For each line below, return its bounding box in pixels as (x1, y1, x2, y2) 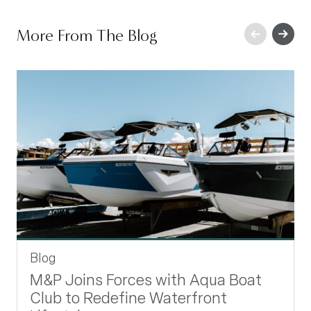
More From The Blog (17, 25, 158, 45)
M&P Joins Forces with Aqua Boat (30, 270, 262, 289)
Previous (221, 24, 257, 35)
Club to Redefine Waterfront (30, 288, 227, 308)
